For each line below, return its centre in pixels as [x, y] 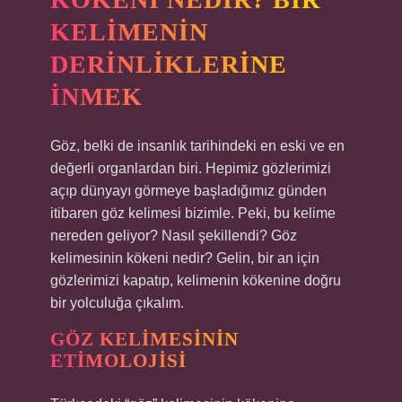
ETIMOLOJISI [118, 361]
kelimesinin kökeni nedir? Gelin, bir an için [185, 258]
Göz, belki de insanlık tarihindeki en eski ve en [197, 146]
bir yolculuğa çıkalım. [117, 303]
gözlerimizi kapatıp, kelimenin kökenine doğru [196, 280]
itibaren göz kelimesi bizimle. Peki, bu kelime [193, 213]
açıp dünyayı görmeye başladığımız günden [188, 191]
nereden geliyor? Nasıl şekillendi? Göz [174, 236]
